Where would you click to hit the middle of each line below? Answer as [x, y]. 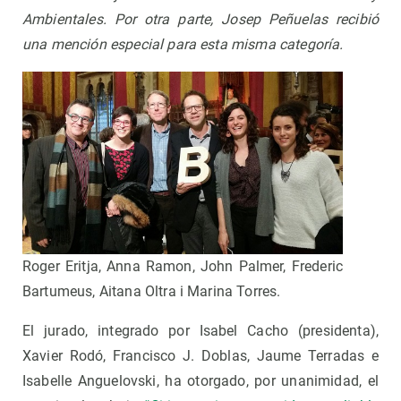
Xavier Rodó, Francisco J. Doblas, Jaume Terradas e [200, 356]
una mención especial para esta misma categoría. [183, 45]
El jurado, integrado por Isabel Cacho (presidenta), [200, 331]
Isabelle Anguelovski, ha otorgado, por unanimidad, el [200, 381]
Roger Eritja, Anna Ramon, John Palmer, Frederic [183, 267]
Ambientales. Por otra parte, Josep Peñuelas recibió [200, 20]
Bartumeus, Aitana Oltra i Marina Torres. [152, 292]
